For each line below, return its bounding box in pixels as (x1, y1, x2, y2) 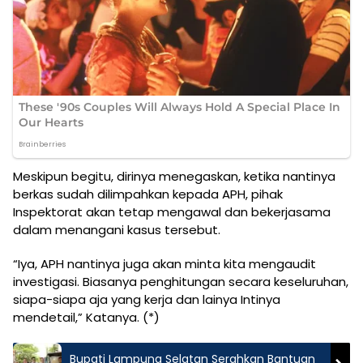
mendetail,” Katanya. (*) (13, 308, 160, 326)
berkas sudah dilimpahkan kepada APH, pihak (13, 185, 283, 203)
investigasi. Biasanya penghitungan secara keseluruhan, (13, 272, 348, 290)
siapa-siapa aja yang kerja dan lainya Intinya (13, 290, 280, 308)
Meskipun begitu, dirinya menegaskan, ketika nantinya (13, 167, 335, 185)
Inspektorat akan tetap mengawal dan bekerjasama (13, 203, 331, 220)
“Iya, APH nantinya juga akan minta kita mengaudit (13, 254, 316, 272)
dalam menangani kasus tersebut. (13, 220, 220, 238)
